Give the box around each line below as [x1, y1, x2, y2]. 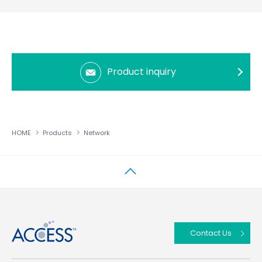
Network [84, 128, 110, 137]
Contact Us [190, 227, 232, 239]
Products [43, 128, 72, 137]
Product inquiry [107, 65, 176, 78]
